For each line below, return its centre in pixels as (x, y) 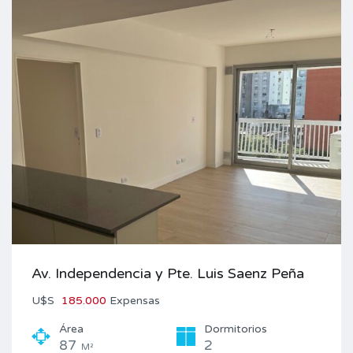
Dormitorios (236, 329)
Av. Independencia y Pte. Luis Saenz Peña (168, 273)
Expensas (135, 301)
